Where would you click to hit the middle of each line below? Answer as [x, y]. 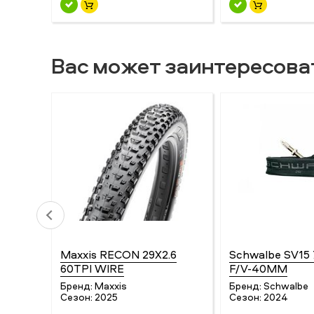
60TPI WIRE [92, 269]
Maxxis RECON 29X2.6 [118, 255]
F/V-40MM [258, 269]
